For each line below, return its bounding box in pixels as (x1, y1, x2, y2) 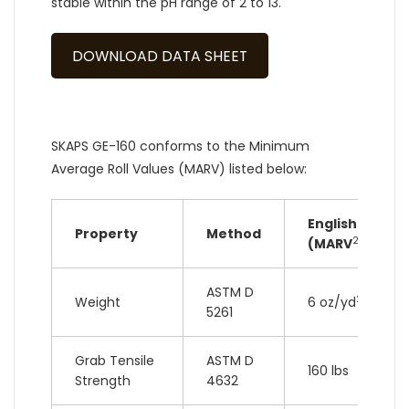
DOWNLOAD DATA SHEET (71, 45, 247, 67)
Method (206, 225, 261, 244)
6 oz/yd (308, 293, 356, 312)
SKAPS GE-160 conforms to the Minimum (51, 137, 309, 156)
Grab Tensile (75, 351, 154, 371)
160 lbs (308, 362, 349, 381)
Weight (75, 293, 121, 312)
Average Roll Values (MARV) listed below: (51, 160, 307, 179)
